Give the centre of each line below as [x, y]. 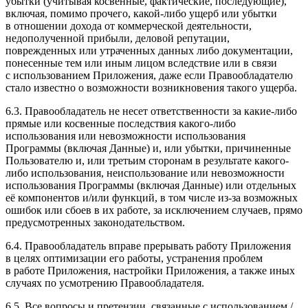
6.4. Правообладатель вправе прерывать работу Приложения [148, 245]
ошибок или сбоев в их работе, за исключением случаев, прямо [154, 210]
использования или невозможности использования [125, 135]
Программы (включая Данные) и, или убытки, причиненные [148, 148]
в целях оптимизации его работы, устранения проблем [134, 258]
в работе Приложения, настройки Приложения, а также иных [150, 270]
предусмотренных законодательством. [95, 222]
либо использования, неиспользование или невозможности [145, 173]
